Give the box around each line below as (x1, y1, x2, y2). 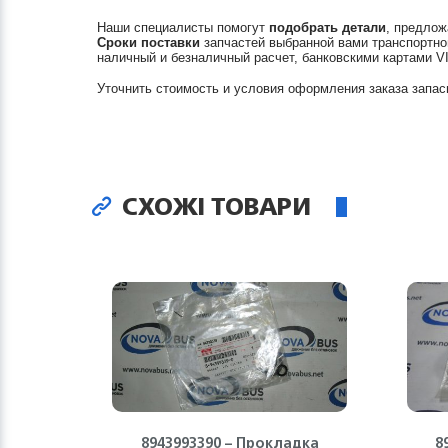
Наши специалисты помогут (97, 20, 269, 35)
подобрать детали (269, 20, 386, 35)
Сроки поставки (97, 35, 200, 50)
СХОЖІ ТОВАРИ (116, 185, 311, 227)
